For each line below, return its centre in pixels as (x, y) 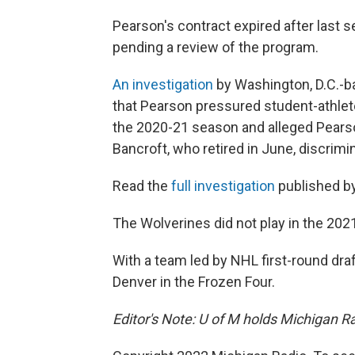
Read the (140, 186)
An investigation (163, 85)
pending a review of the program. (216, 48)
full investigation (221, 186)
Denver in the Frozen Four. (194, 282)
